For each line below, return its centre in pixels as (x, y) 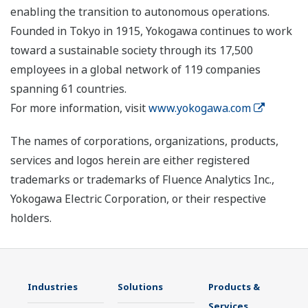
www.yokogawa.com (200, 108)
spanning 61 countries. (68, 88)
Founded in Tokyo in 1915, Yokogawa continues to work (151, 31)
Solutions (141, 286)
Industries (53, 286)
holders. (31, 218)
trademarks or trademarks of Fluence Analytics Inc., (142, 179)
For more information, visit (79, 108)
